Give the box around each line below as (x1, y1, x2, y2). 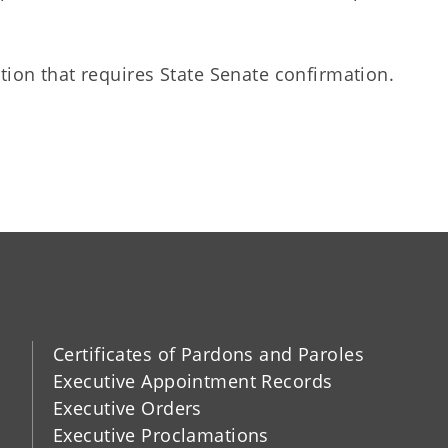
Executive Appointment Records (52, 368, 333, 393)
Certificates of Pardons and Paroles (52, 341, 365, 366)
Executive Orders (52, 395, 202, 420)
